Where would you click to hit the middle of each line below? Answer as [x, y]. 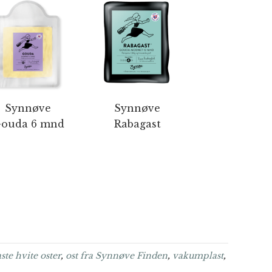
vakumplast [198, 256]
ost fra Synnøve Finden [117, 256]
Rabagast [137, 124]
